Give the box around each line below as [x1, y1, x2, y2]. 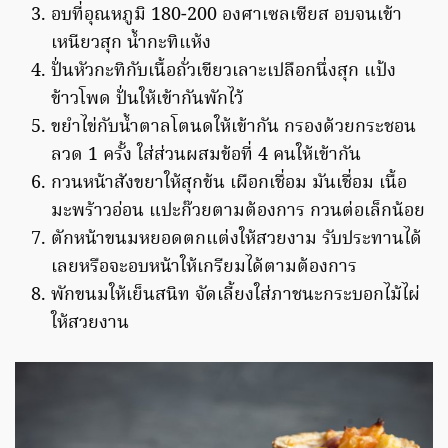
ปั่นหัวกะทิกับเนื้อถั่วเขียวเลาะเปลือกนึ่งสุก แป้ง [51, 56, 396, 86]
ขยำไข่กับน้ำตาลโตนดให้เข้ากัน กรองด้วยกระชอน [51, 112, 416, 142]
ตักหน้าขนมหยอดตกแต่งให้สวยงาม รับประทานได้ [51, 224, 422, 254]
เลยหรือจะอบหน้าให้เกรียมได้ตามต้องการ [51, 252, 357, 282]
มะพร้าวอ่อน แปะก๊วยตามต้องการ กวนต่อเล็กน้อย [51, 196, 425, 226]
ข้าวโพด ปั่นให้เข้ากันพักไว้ [51, 84, 243, 114]
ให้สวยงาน [51, 308, 129, 338]
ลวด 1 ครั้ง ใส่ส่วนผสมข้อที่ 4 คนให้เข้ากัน [51, 140, 361, 170]
